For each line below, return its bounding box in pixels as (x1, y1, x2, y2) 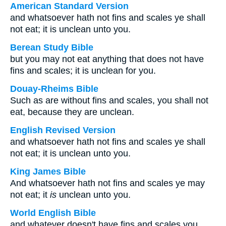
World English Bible (10, 208, 96, 218)
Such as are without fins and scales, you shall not (10, 95, 208, 105)
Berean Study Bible (10, 42, 93, 52)
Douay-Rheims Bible (10, 84, 98, 94)
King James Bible (10, 166, 86, 177)
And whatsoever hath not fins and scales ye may (10, 178, 205, 188)
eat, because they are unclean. (10, 107, 134, 117)
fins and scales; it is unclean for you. (10, 66, 156, 76)
